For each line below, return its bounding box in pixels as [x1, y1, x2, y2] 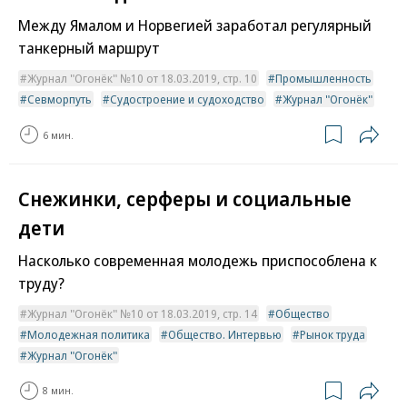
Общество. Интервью [168, 325, 282, 342]
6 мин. [43, 127, 74, 142]
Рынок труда [300, 325, 365, 342]
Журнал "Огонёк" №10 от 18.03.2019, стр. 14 [27, 304, 257, 322]
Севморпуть [27, 91, 92, 108]
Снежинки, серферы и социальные [18, 184, 352, 213]
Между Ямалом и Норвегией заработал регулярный [18, 15, 372, 36]
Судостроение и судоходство [110, 91, 264, 108]
